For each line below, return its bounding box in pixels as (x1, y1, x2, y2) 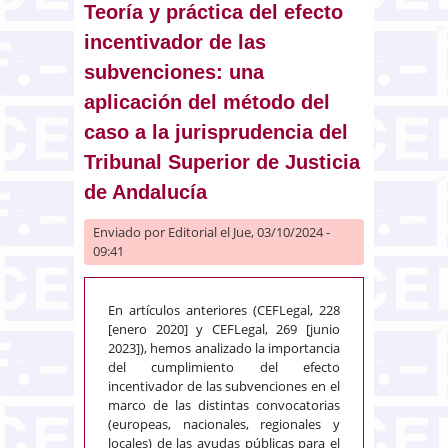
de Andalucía (84, 181, 207, 204)
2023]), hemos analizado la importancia (108, 339, 340, 358)
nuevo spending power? (150, 21, 310, 41)
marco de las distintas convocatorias (108, 396, 340, 415)
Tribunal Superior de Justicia (84, 151, 360, 174)
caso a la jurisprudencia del (84, 121, 348, 144)
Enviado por (93, 223, 168, 242)
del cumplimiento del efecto (108, 358, 340, 377)
